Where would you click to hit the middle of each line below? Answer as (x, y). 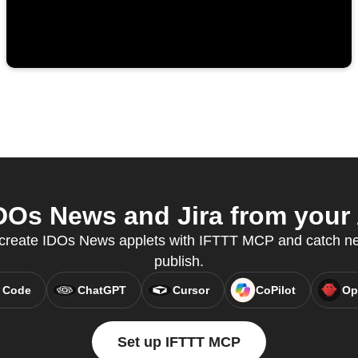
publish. (179, 262)
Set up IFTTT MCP (179, 342)
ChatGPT (101, 290)
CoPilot (275, 290)
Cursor (191, 290)
